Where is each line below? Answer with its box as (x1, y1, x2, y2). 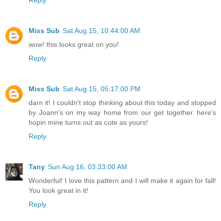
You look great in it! (29, 186, 88, 194)
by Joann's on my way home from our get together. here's (29, 108, 216, 116)
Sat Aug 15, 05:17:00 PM (63, 84, 141, 93)
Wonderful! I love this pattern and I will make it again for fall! (29, 176, 216, 184)
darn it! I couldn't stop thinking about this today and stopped (29, 98, 216, 107)
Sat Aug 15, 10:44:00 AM (63, 26, 140, 35)
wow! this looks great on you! (29, 40, 119, 48)
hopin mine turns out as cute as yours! (29, 118, 148, 126)
